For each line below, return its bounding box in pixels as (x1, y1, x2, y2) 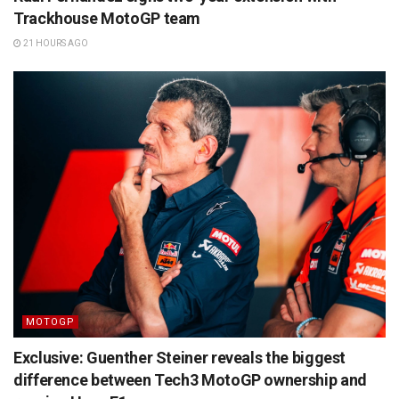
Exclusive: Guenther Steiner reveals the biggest (13, 347, 346, 367)
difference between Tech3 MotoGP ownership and (13, 370, 367, 389)
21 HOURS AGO (21, 37, 88, 48)
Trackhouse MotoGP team (13, 8, 201, 28)
